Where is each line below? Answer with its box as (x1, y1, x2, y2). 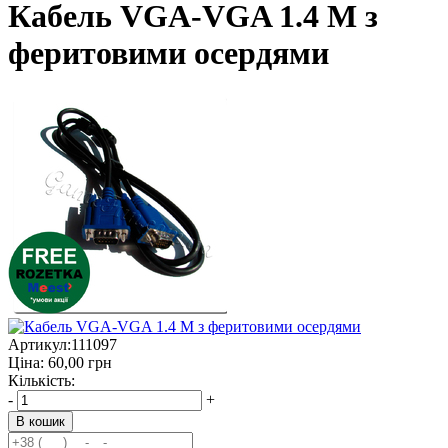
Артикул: (8, 335, 71, 353)
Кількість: (8, 371, 75, 389)
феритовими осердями (8, 35, 329, 72)
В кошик (16, 413, 65, 429)
